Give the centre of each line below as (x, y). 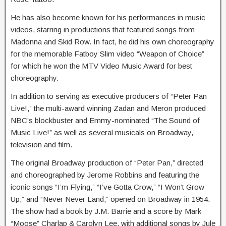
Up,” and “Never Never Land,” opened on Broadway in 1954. (110, 199)
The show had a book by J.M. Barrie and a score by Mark (106, 211)
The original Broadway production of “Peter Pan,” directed (107, 163)
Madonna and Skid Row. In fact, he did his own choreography (112, 42)
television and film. (41, 145)
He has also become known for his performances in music (108, 17)
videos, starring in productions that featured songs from (103, 30)
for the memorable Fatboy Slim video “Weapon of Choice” (107, 54)
